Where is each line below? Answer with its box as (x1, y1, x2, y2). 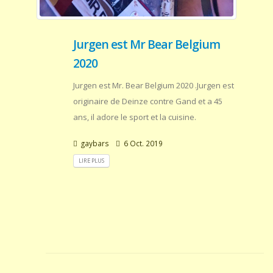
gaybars (79, 138, 109, 148)
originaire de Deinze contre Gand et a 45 (73, 96, 222, 107)
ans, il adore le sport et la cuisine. (73, 112, 196, 122)
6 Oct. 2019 (122, 138, 163, 148)
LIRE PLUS (79, 157, 104, 165)
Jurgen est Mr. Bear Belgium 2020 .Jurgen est (73, 80, 234, 91)
